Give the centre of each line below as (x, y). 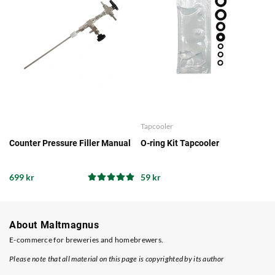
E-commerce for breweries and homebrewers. (87, 240)
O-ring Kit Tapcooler (180, 143)
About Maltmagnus (54, 225)
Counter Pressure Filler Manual (70, 143)
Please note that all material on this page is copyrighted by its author (117, 259)
